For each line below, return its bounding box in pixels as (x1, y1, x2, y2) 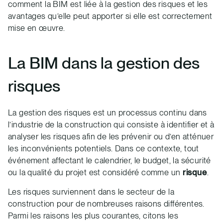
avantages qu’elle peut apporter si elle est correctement (8, 11, 213, 21)
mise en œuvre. (8, 23, 65, 33)
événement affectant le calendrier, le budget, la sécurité (8, 155, 211, 165)
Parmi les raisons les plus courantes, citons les (8, 210, 179, 221)
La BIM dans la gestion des (8, 52, 200, 73)
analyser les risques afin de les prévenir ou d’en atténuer (8, 131, 214, 141)
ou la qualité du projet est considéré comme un (8, 167, 183, 177)
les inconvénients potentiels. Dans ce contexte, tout (8, 143, 199, 153)
